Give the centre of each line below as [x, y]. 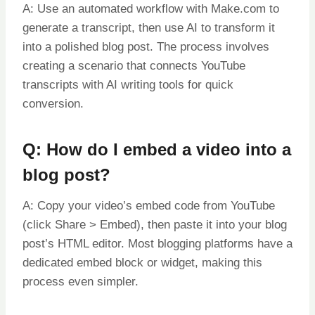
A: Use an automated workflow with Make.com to [151, 8]
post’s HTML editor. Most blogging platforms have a [157, 243]
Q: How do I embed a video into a [157, 149]
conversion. [53, 103]
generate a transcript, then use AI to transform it [149, 27]
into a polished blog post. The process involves [146, 46]
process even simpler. [81, 281]
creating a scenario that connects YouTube [134, 65]
